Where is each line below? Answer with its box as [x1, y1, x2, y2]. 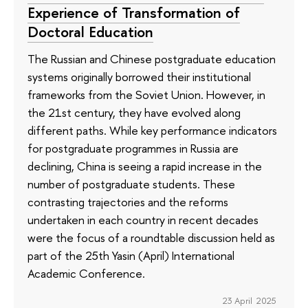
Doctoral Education [27, 21, 153, 42]
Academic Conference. [27, 265, 145, 282]
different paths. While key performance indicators [27, 122, 277, 139]
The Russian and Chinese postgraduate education [27, 51, 276, 67]
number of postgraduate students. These [27, 176, 235, 192]
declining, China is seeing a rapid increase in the [27, 158, 262, 175]
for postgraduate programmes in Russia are [27, 140, 239, 157]
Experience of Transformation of [27, 1, 240, 23]
